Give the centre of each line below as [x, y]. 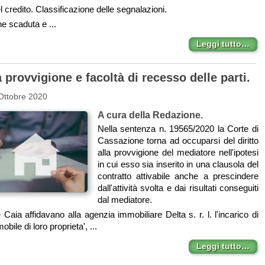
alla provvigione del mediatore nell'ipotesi [178, 153]
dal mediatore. [125, 200]
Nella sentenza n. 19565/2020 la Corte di [178, 129]
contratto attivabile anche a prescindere [178, 176]
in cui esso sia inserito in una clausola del [178, 164]
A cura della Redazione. [150, 115]
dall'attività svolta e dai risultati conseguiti [178, 188]
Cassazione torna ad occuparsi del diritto [178, 141]
